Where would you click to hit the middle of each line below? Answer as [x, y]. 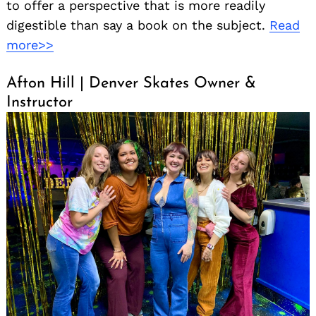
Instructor [39, 103]
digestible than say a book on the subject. [138, 25]
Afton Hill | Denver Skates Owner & [131, 84]
